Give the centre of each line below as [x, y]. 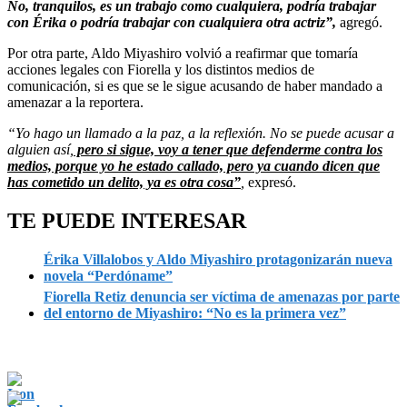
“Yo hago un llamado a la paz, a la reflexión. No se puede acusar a [201, 133]
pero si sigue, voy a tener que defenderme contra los [228, 149]
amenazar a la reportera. [75, 102]
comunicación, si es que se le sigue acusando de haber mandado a [195, 85]
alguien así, [40, 149]
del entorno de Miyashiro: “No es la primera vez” [195, 313]
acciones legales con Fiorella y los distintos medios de [161, 69]
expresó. [272, 182]
